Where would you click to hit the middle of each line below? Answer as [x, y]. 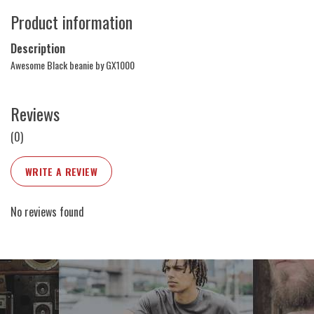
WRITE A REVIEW [61, 171]
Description [38, 49]
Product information [71, 22]
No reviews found [47, 211]
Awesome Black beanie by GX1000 [73, 65]
